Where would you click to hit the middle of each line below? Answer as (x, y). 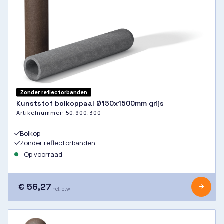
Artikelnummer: (41, 113)
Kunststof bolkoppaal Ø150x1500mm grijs (90, 104)
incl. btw (61, 189)
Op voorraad (42, 155)
